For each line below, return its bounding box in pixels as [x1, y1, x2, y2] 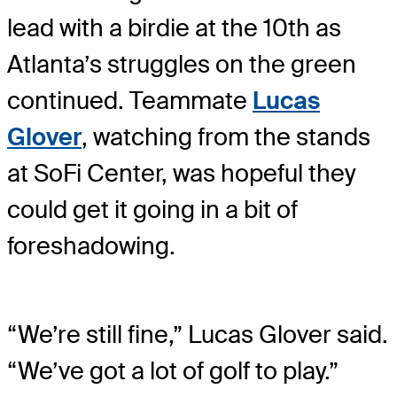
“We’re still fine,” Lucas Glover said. [7, 318, 388, 350]
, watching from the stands [82, 121, 370, 152]
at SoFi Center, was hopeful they [7, 157, 356, 189]
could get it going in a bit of [7, 193, 298, 225]
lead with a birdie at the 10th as [7, 12, 341, 43]
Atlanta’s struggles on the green [7, 48, 356, 80]
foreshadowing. [7, 230, 175, 261]
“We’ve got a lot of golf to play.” [7, 354, 339, 386]
